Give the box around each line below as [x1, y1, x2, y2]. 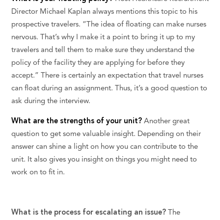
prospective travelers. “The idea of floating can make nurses [11, 21, 206, 29]
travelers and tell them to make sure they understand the [11, 47, 194, 55]
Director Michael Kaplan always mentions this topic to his [11, 8, 197, 16]
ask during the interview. [11, 98, 90, 106]
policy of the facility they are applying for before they [11, 59, 185, 67]
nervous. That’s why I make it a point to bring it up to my [11, 34, 195, 42]
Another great [143, 118, 190, 126]
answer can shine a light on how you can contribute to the [11, 143, 198, 151]
